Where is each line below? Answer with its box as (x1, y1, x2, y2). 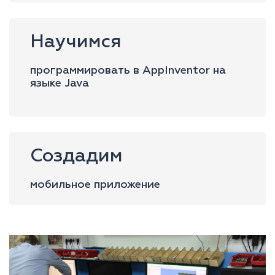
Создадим (30, 147, 123, 166)
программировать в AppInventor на (30, 65, 226, 76)
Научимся (30, 33, 122, 52)
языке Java (30, 78, 89, 89)
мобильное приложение (30, 179, 160, 190)
